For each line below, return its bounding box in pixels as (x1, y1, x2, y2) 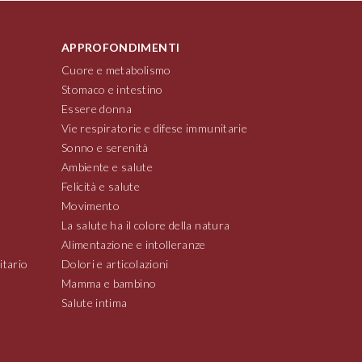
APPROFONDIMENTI (61, 40, 180, 54)
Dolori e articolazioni (61, 257, 169, 271)
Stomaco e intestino (61, 82, 163, 96)
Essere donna (61, 102, 133, 116)
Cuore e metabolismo (61, 63, 171, 77)
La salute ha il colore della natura (61, 218, 230, 232)
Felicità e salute (61, 179, 140, 193)
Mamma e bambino (61, 276, 157, 290)
